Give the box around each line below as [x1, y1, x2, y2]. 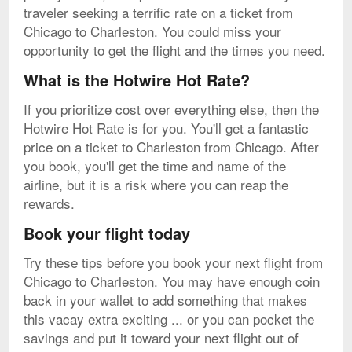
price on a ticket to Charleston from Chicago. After [24, 136, 319, 156]
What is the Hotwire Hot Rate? [24, 68, 250, 91]
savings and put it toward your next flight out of [24, 327, 299, 347]
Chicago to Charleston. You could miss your [24, 20, 281, 41]
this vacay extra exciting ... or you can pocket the [24, 308, 314, 328]
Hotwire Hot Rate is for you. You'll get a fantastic [24, 117, 309, 137]
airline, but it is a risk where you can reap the [24, 174, 288, 194]
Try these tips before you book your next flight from [24, 251, 323, 272]
